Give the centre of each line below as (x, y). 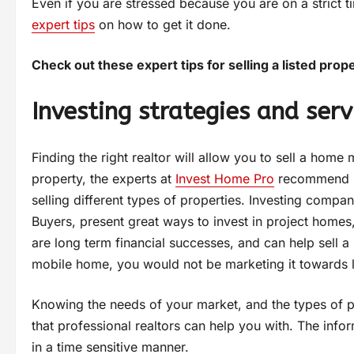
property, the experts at (104, 178)
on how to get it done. (165, 24)
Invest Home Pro (225, 178)
